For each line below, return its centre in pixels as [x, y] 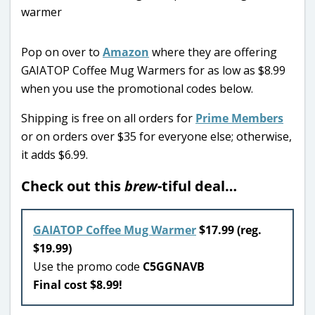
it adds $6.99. [54, 154]
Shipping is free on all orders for [108, 118]
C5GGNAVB [174, 266]
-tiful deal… [199, 186]
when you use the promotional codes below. [137, 88]
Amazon [126, 52]
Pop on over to [62, 52]
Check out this [73, 186]
